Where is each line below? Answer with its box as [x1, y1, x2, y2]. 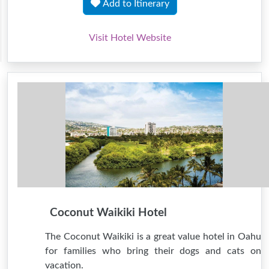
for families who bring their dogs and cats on [45, 246, 261, 256]
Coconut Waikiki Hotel [50, 207, 167, 219]
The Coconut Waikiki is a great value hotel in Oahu [45, 232, 261, 241]
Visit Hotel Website [89, 33, 171, 43]
